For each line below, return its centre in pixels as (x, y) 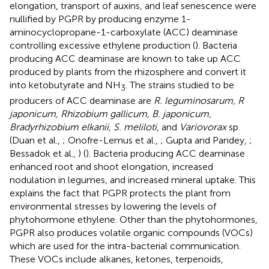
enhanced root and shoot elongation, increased (111, 166)
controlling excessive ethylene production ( (102, 45)
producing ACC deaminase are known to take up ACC (125, 58)
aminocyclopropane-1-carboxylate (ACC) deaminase (124, 32)
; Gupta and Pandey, (205, 140)
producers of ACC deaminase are (82, 100)
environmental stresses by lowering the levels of (113, 206)
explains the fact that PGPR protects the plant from (120, 193)
